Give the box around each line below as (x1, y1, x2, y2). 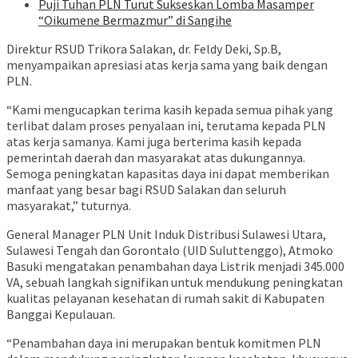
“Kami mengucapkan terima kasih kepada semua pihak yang (6, 101, 333, 118)
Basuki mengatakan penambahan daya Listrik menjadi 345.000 (6, 258, 344, 275)
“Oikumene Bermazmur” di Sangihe (38, 12, 232, 29)
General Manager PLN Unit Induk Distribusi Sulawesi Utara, (6, 226, 326, 243)
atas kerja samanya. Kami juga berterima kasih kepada (6, 133, 301, 150)
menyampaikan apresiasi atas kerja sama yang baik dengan (6, 57, 328, 74)
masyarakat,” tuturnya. (6, 197, 131, 214)
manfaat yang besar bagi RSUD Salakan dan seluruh (6, 181, 286, 198)
